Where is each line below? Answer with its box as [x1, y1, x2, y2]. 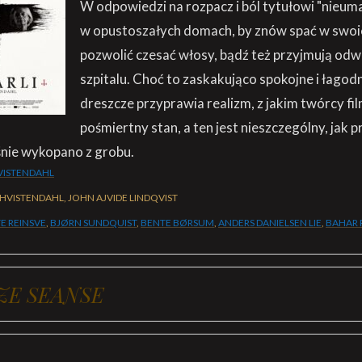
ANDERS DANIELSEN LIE [218, 217, 322, 229]
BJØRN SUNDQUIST [50, 217, 137, 229]
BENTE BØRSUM [141, 217, 214, 229]
